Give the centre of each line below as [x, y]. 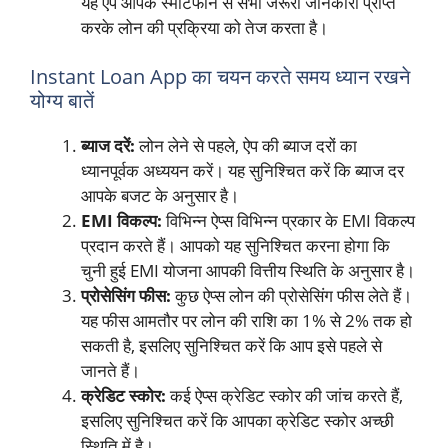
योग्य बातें [62, 101]
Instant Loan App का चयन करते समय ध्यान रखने [220, 77]
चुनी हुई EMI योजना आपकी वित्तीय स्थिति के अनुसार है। [248, 271]
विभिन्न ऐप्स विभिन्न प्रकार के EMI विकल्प [288, 221]
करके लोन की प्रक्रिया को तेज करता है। [204, 27]
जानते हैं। [110, 371]
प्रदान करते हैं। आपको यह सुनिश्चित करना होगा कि [235, 246]
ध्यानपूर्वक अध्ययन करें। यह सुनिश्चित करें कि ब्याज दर [242, 171]
